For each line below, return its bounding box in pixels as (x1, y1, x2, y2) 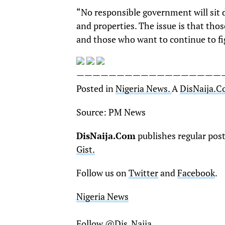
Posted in (76, 83, 116, 94)
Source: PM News (76, 106, 146, 118)
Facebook (177, 167, 215, 179)
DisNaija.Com (76, 130, 136, 142)
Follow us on (76, 167, 129, 179)
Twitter (129, 167, 158, 179)
